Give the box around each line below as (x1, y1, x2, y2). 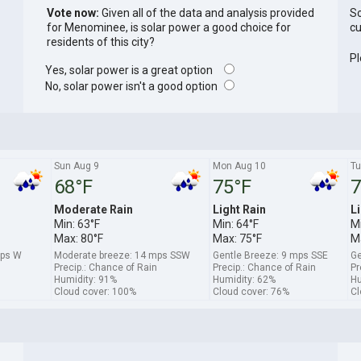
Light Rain (212, 202, 266, 216)
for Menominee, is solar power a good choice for (46, 21, 291, 35)
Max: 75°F (212, 231, 262, 245)
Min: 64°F (212, 217, 259, 230)
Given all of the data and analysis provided (98, 6, 314, 20)
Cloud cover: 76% (212, 285, 289, 297)
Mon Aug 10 (212, 160, 266, 172)
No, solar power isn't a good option (44, 80, 220, 93)
